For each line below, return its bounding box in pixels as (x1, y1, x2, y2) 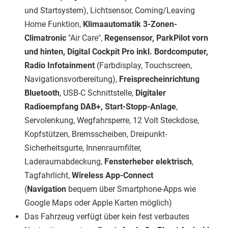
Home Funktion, (24, 19, 81, 30)
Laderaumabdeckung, (24, 157, 104, 167)
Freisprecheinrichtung (119, 74, 199, 84)
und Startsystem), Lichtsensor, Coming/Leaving (24, 6, 195, 16)
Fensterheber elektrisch (104, 157, 192, 167)
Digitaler (135, 88, 166, 98)
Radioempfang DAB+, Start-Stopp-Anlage (24, 102, 176, 112)
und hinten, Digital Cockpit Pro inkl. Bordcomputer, (24, 47, 208, 57)
